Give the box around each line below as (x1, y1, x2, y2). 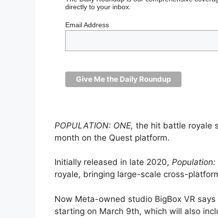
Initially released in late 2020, (54, 157, 172, 167)
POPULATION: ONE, (54, 120, 136, 130)
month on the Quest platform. (54, 132, 170, 143)
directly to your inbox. (65, 2, 133, 11)
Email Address (65, 20, 109, 29)
